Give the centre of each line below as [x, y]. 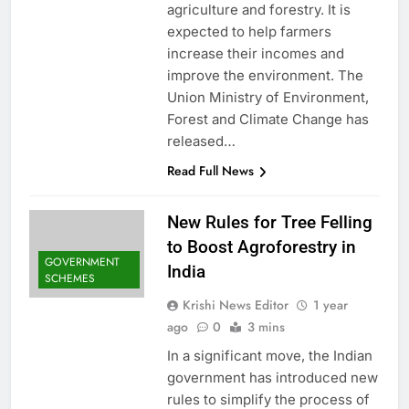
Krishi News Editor [235, 305]
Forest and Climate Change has [267, 120]
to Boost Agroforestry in [261, 247]
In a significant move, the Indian [269, 356]
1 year [330, 305]
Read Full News [210, 171]
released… [201, 142]
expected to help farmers [249, 32]
